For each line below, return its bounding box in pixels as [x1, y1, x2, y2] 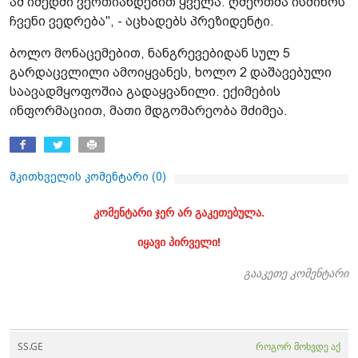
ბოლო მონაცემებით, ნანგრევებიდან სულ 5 [10, 46, 290, 61]
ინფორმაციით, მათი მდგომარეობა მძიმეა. [10, 104, 288, 118]
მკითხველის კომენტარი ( [10, 170, 156, 184]
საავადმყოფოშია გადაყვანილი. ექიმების [10, 85, 280, 99]
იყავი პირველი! [137, 234, 221, 250]
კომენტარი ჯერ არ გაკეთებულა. [93, 205, 265, 221]
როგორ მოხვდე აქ [256, 340, 340, 354]
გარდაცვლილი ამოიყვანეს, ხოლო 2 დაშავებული [10, 66, 332, 80]
